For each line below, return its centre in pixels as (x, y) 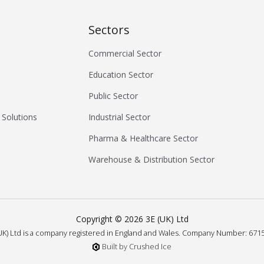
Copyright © (100, 219)
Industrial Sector (120, 117)
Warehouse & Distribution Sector (152, 160)
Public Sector (113, 96)
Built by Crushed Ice (137, 247)
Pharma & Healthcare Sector (143, 138)
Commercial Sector (125, 54)
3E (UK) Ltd (166, 219)
